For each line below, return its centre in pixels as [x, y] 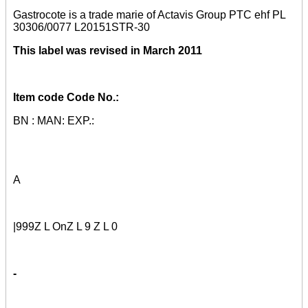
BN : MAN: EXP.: [54, 120]
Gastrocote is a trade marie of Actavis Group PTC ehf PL [149, 14]
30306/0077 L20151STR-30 [81, 27]
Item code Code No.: [66, 97]
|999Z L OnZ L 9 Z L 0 [65, 226]
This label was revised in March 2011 [108, 50]
